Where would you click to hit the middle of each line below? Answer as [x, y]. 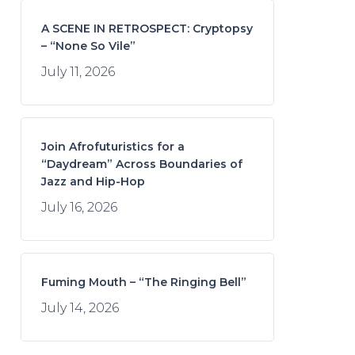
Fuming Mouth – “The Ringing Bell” [143, 282]
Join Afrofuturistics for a [113, 146]
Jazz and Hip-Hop [93, 181]
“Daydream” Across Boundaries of [141, 164]
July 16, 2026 [79, 207]
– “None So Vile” [88, 46]
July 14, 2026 [80, 307]
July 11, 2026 [78, 71]
